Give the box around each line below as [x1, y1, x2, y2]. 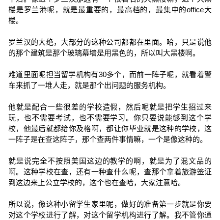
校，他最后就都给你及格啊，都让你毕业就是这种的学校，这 [8, 124, 212, 133]
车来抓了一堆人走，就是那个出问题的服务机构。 [8, 81, 170, 89]
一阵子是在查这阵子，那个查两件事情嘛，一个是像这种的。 [8, 135, 207, 143]
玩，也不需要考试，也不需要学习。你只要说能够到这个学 [8, 113, 212, 122]
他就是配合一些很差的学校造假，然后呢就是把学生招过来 [8, 103, 212, 111]
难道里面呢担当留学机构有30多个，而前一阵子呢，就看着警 [8, 70, 212, 79]
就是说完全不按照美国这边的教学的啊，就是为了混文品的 [8, 157, 212, 165]
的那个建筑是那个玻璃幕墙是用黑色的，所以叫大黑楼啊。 [8, 49, 200, 57]
